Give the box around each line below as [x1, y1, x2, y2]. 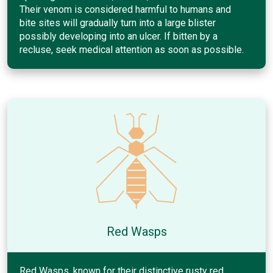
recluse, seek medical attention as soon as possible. [19, 43, 244, 55]
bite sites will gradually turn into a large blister [19, 16, 216, 29]
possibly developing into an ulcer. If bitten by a [19, 30, 218, 42]
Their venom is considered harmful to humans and [19, 3, 231, 15]
